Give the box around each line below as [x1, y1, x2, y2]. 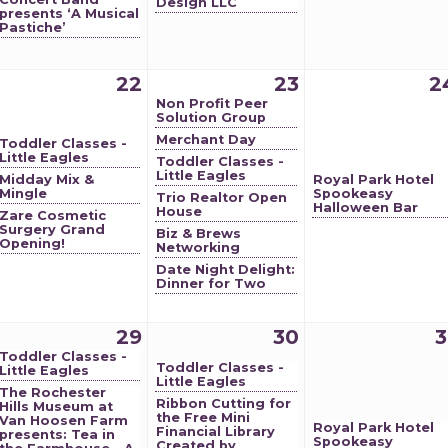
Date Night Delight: [156, 262, 295, 277]
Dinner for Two [156, 276, 266, 291]
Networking [156, 240, 240, 255]
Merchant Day [156, 132, 256, 147]
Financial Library [156, 424, 275, 439]
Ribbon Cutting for [156, 396, 291, 411]
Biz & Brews [156, 226, 241, 241]
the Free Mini [156, 410, 250, 425]
